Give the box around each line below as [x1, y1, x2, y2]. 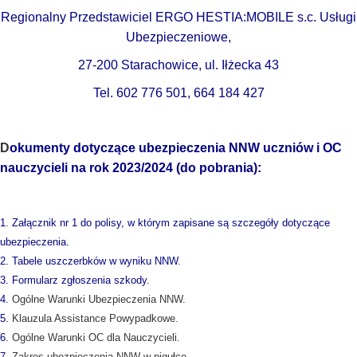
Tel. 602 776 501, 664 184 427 [92, 86, 265, 100]
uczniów [260, 141, 316, 155]
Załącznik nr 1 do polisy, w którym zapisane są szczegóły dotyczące [12, 217, 330, 229]
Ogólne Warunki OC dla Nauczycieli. [12, 331, 180, 343]
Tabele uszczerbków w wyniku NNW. [12, 255, 181, 267]
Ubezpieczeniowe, [126, 30, 231, 44]
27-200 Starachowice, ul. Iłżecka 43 [78, 58, 279, 72]
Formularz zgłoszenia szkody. [12, 274, 150, 286]
